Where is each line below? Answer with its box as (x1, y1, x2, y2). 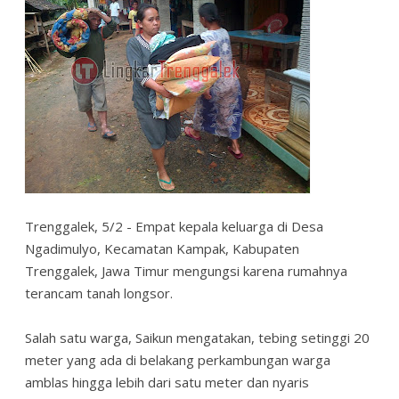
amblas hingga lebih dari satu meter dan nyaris (25, 372, 309, 391)
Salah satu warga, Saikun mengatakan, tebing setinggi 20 (25, 328, 370, 346)
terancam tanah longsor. (25, 283, 176, 302)
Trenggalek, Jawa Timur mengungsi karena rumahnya (25, 261, 347, 280)
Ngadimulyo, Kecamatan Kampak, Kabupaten (25, 239, 299, 257)
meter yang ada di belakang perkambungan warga (25, 350, 330, 369)
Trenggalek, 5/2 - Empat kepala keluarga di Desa (25, 216, 323, 235)
